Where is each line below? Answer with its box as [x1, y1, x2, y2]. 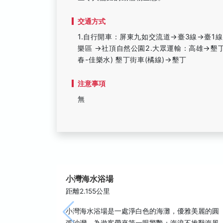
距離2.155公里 [66, 187, 110, 195]
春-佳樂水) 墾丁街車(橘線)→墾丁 [78, 55, 187, 64]
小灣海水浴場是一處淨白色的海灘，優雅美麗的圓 [66, 207, 219, 215]
